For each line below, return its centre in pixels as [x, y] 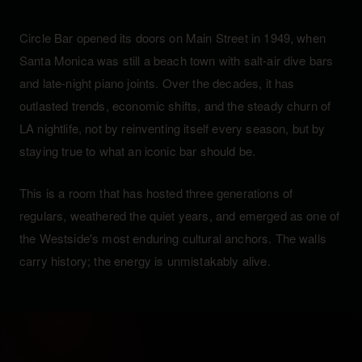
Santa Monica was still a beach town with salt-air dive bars [177, 60]
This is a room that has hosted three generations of [156, 193]
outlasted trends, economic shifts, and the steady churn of [175, 105]
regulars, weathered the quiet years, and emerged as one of [180, 215]
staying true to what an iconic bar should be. [138, 151]
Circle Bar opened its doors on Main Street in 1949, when [173, 38]
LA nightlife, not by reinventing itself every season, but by [173, 128]
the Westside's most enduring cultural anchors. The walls [173, 238]
